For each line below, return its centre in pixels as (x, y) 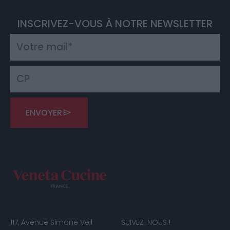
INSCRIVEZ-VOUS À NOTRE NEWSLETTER (115, 23)
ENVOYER (44, 112)
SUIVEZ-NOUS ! (146, 222)
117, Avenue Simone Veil (51, 222)
